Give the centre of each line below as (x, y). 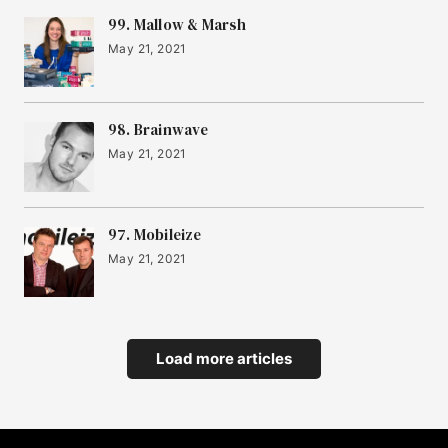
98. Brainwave (158, 130)
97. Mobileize (155, 235)
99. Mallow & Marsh (177, 25)
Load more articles (224, 359)
